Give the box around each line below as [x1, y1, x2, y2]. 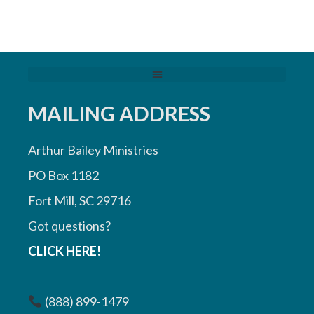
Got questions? [28, 218, 111, 234]
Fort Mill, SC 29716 [28, 193, 131, 209]
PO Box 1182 [28, 168, 99, 184]
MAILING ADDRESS [28, 101, 210, 126]
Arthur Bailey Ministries [28, 142, 158, 158]
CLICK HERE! [28, 243, 101, 259]
